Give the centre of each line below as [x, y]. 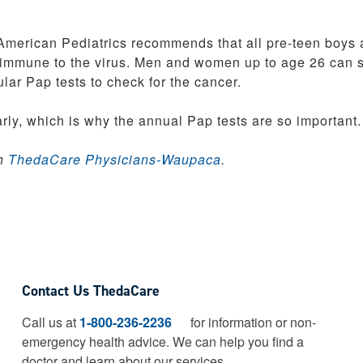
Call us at [51, 322]
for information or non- [252, 322]
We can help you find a [239, 342]
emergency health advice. [98, 342]
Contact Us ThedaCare [91, 291]
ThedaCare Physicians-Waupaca [115, 159]
